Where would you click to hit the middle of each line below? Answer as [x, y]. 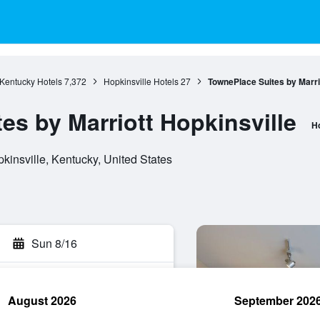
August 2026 [42, 300]
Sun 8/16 [54, 243]
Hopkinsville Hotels [141, 81]
